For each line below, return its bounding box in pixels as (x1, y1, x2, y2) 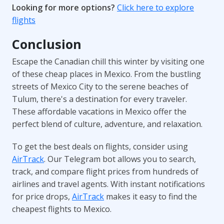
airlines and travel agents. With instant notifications (12, 178, 205, 190)
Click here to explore (117, 2, 194, 13)
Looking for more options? (12, 2, 117, 13)
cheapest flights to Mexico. (12, 203, 111, 215)
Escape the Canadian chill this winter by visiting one (12, 56, 204, 67)
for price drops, (12, 191, 72, 202)
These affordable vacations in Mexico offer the (12, 106, 186, 117)
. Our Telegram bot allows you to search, (44, 153, 196, 165)
